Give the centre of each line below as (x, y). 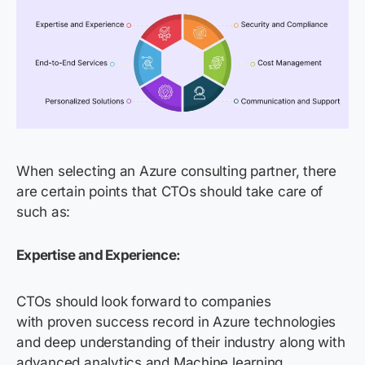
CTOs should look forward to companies (144, 301)
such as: (45, 211)
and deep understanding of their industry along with (181, 342)
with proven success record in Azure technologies (176, 321)
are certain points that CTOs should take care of (170, 191)
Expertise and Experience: (99, 255)
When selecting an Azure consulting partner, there (176, 171)
